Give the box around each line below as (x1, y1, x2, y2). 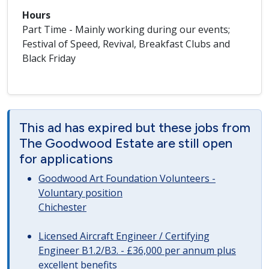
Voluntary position (38, 186, 122, 199)
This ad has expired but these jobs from (19, 119, 250, 135)
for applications (19, 151, 113, 166)
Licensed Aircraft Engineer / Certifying (38, 229, 210, 243)
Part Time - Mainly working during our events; (22, 23, 230, 36)
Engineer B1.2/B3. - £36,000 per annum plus (38, 244, 236, 257)
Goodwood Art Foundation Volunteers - (38, 172, 216, 185)
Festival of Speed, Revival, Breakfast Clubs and (22, 37, 230, 50)
